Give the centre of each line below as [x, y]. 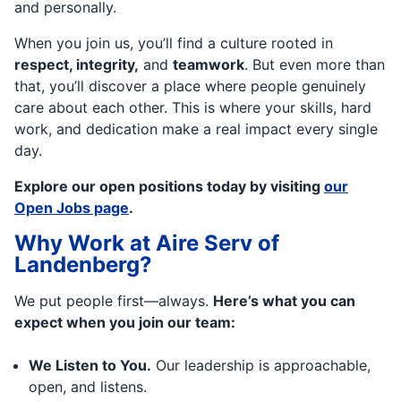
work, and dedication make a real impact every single [196, 128]
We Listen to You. [90, 365]
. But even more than [315, 64]
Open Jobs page [72, 207]
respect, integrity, [77, 64]
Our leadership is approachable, [261, 365]
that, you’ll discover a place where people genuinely [190, 85]
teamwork [209, 64]
